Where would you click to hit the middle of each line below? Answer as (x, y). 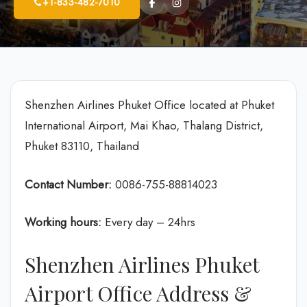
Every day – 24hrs (150, 222)
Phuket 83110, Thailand (82, 146)
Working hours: (65, 222)
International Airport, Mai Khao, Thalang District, (144, 125)
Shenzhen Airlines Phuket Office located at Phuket (149, 105)
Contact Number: (68, 184)
